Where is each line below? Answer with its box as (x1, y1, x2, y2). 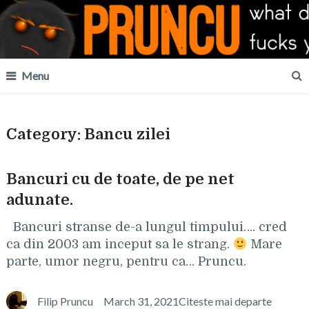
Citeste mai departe (178, 295, 272, 308)
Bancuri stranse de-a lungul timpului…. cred (6, 220, 287, 234)
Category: (6, 126, 84, 143)
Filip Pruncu (37, 295, 93, 308)
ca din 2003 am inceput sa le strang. (6, 237, 233, 251)
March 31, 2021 (103, 295, 179, 308)
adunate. (6, 191, 73, 208)
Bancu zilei (83, 126, 170, 143)
